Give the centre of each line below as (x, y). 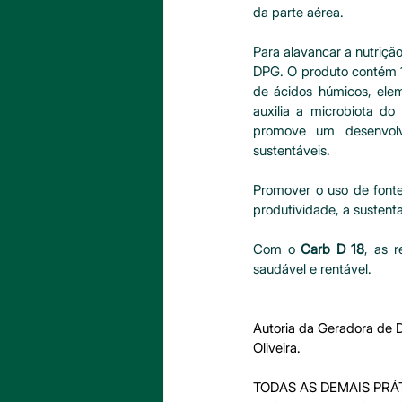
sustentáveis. (293, 150)
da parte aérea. (298, 12)
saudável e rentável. (312, 269)
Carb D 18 (333, 249)
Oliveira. (277, 348)
